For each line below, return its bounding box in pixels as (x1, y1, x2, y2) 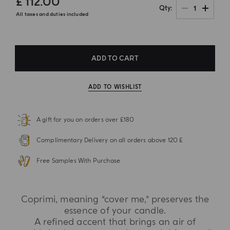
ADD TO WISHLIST (88, 83, 142, 90)
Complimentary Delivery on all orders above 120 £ (36, 137, 183, 144)
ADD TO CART (91, 54, 139, 63)
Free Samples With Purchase (36, 157, 121, 165)
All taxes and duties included (15, 11, 89, 17)
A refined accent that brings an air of (34, 216, 196, 228)
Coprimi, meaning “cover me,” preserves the (21, 193, 209, 205)
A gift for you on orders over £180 (36, 116, 135, 124)
